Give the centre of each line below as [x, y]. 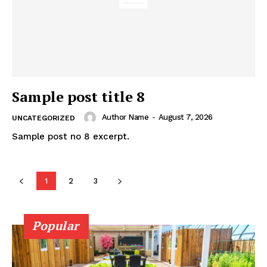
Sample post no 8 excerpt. [71, 136]
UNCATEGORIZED [44, 118]
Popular [56, 225]
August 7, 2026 [185, 117]
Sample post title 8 [78, 96]
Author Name [125, 117]
